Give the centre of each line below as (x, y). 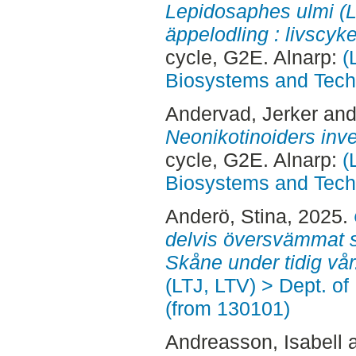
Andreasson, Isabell (253, 341)
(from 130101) (227, 308)
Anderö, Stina (226, 216)
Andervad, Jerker (241, 114)
